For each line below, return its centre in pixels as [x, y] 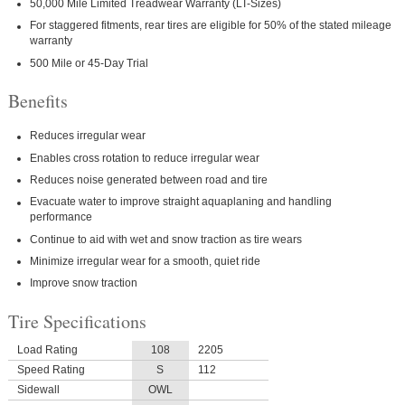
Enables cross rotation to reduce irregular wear [145, 158]
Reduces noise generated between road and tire [149, 180]
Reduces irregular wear [88, 136]
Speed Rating [51, 369]
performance [61, 217]
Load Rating [47, 349]
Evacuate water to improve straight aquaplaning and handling [181, 202]
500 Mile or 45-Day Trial [89, 63]
